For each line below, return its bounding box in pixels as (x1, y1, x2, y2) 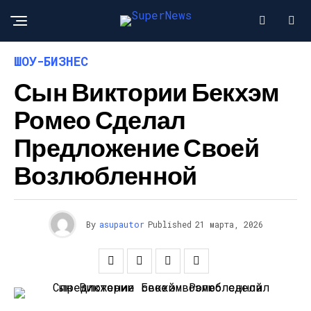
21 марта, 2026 (194, 219, 263, 230)
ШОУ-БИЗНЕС (14, 53, 88, 69)
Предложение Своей (14, 132, 259, 162)
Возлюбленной (14, 160, 197, 190)
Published (147, 219, 192, 230)
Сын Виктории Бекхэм (14, 76, 280, 106)
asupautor (99, 219, 144, 230)
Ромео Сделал (14, 104, 186, 134)
